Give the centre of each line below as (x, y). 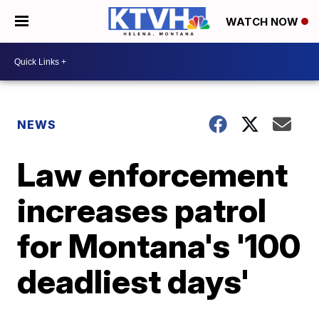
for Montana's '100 (159, 246)
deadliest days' (134, 281)
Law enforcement (153, 174)
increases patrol (142, 210)
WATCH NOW (263, 22)
